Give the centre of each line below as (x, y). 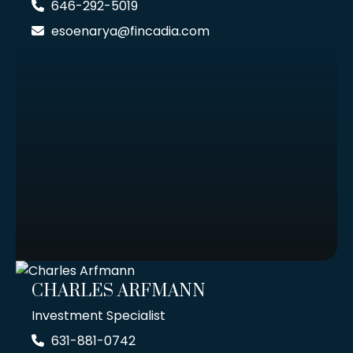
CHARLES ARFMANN (119, 292)
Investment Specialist (98, 316)
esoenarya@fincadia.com (130, 32)
